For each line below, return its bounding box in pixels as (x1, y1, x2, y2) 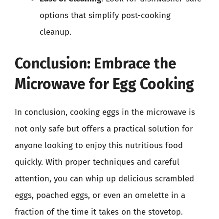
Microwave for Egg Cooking (15, 75, 194, 93)
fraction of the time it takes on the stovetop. (15, 206, 183, 217)
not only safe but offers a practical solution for (15, 123, 193, 134)
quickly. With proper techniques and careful (15, 156, 179, 167)
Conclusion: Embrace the (15, 54, 176, 72)
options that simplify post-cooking (40, 10, 171, 21)
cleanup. (40, 27, 71, 37)
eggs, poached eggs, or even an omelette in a (15, 190, 185, 200)
